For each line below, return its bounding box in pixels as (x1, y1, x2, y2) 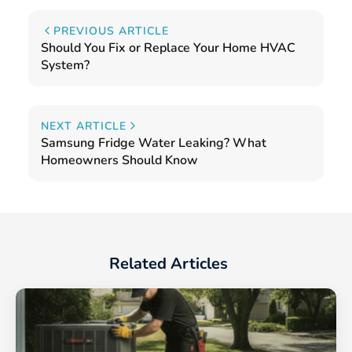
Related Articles (108, 252, 228, 274)
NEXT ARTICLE (41, 118, 126, 134)
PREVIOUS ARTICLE (53, 23, 169, 38)
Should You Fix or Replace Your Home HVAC (41, 38, 295, 57)
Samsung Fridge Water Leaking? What (41, 134, 266, 152)
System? (41, 56, 90, 74)
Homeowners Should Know (41, 151, 198, 169)
